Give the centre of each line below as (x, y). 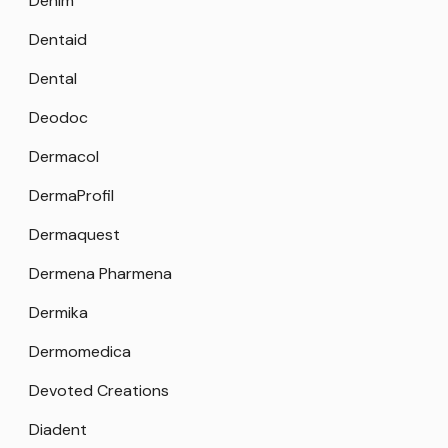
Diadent (58, 429)
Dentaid (58, 39)
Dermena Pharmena (100, 273)
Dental (53, 78)
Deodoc (58, 117)
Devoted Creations (99, 390)
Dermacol (64, 156)
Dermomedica (80, 351)
